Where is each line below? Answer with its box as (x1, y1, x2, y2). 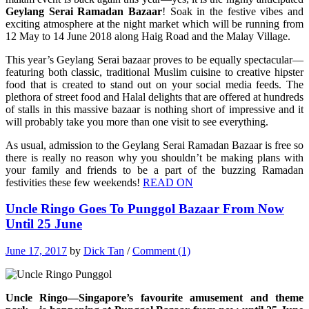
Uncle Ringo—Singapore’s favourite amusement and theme (6, 291, 303, 303)
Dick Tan (83, 244, 124, 257)
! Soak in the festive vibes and (162, 5, 303, 17)
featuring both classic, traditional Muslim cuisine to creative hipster (6, 66, 303, 78)
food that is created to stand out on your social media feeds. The (6, 78, 303, 90)
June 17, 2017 (6, 244, 67, 257)
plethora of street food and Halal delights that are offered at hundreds (6, 90, 303, 103)
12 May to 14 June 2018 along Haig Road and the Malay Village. (6, 30, 290, 42)
